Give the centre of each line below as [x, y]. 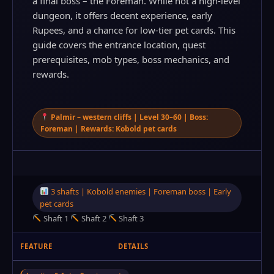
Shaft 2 [93, 218]
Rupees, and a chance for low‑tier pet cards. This [134, 30]
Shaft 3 [131, 218]
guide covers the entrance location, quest [119, 45]
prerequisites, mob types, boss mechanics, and [131, 59]
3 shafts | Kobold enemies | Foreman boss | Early [140, 191]
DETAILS [133, 246]
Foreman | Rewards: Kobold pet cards [109, 129]
